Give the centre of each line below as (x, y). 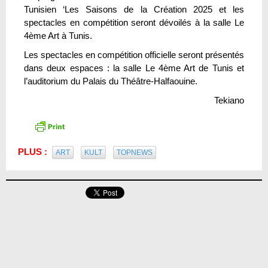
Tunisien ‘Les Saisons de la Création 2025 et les (134, 9)
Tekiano (229, 100)
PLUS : (35, 151)
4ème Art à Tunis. (58, 35)
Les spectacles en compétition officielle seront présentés (134, 54)
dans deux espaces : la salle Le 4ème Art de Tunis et (134, 68)
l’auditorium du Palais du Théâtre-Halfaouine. (111, 81)
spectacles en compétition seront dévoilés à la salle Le (134, 22)
